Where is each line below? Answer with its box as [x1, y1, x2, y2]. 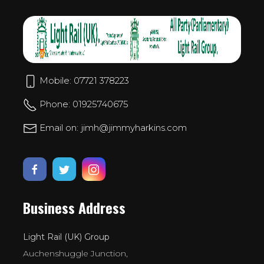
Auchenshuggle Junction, [23, 247, 128, 259]
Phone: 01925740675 [37, 98, 128, 110]
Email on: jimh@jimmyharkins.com [37, 121, 187, 133]
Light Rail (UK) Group [23, 231, 110, 242]
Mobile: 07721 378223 [37, 74, 129, 86]
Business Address [23, 196, 126, 218]
